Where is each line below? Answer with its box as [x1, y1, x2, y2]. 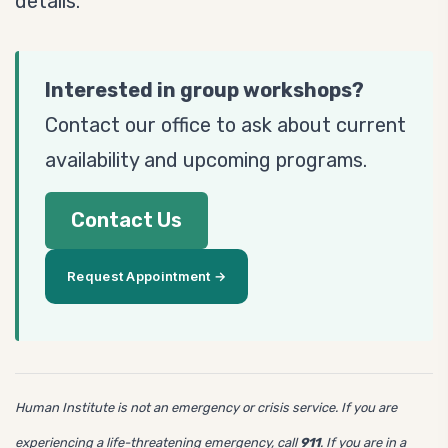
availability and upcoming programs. [45, 148, 367, 172]
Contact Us [71, 208, 182, 232]
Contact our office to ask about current [45, 113, 406, 137]
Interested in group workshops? [45, 78, 364, 102]
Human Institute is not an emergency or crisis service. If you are [15, 400, 397, 415]
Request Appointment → [67, 268, 227, 284]
